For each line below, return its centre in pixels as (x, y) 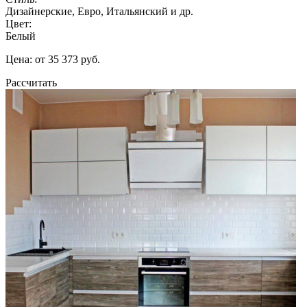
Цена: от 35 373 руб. (53, 59)
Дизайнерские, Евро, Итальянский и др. (99, 11)
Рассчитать (31, 82)
